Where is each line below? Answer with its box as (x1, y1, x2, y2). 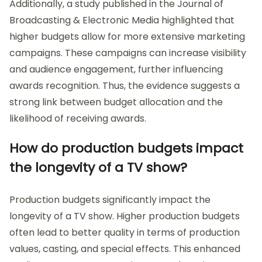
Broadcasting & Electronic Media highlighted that (9, 13, 235, 27)
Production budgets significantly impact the (9, 192, 211, 206)
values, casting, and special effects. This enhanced (9, 242, 240, 256)
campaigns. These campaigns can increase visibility (9, 46, 246, 60)
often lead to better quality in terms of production (9, 225, 240, 239)
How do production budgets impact (9, 139, 243, 157)
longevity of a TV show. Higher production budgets (9, 209, 240, 223)
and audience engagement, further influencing (9, 62, 223, 76)
